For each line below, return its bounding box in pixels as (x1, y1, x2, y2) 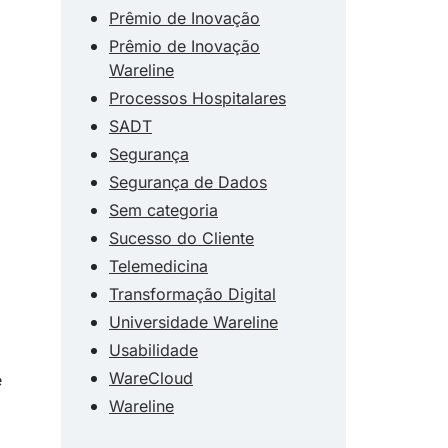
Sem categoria (109, 199, 218, 220)
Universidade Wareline (109, 311, 278, 332)
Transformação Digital (109, 283, 276, 304)
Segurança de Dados (109, 171, 267, 192)
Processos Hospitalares (109, 87, 286, 108)
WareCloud (109, 367, 193, 388)
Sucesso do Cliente (109, 227, 254, 248)
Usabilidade (109, 339, 198, 360)
